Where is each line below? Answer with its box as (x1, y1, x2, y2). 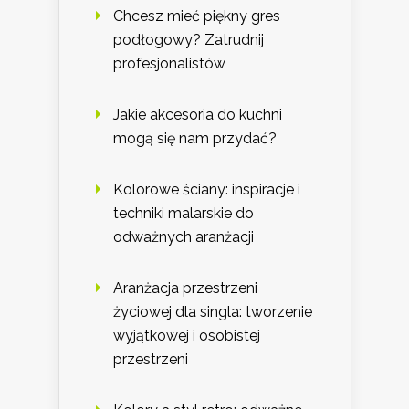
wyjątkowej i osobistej (113, 327, 260, 345)
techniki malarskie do (113, 204, 254, 223)
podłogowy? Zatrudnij (113, 31, 264, 49)
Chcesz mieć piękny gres (113, 7, 280, 26)
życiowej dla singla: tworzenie (113, 303, 312, 321)
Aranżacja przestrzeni (113, 279, 257, 298)
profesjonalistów (113, 55, 225, 73)
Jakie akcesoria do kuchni (113, 106, 282, 124)
